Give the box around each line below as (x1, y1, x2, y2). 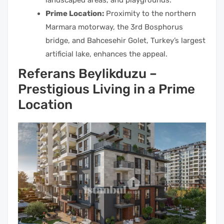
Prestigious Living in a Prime (18, 81, 195, 97)
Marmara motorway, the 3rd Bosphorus (45, 22, 183, 32)
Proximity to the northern (104, 9, 196, 18)
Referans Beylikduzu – (18, 66, 157, 82)
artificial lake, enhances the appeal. (45, 49, 167, 59)
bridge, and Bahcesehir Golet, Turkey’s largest (45, 36, 205, 45)
